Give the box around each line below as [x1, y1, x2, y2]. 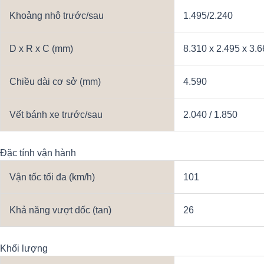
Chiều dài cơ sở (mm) [9, 77, 101, 87]
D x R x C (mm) [9, 44, 73, 54]
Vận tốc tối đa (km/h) [9, 172, 95, 183]
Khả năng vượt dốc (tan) [9, 205, 111, 216]
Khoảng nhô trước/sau [9, 11, 104, 21]
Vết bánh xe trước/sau [9, 110, 103, 120]
